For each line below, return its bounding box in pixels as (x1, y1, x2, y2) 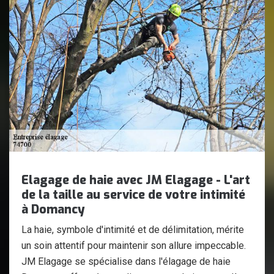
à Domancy (21, 201, 85, 218)
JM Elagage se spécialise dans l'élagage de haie (21, 256, 231, 267)
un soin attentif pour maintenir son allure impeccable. (21, 240, 246, 251)
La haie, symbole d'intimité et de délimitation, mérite (21, 224, 244, 235)
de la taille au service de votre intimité (21, 187, 245, 203)
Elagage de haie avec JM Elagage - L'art (21, 172, 250, 188)
